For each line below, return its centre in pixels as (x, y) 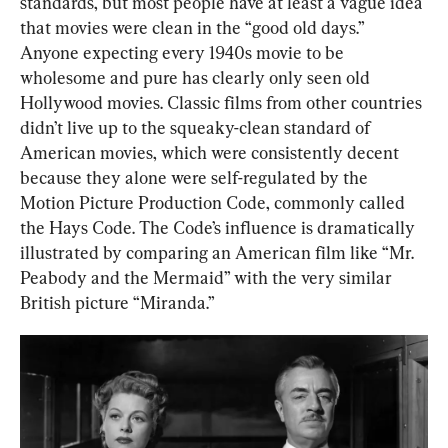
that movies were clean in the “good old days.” (194, 28)
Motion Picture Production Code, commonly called (214, 203)
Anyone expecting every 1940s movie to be (184, 53)
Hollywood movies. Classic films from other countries (223, 103)
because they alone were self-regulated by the (196, 178)
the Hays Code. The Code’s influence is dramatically (219, 228)
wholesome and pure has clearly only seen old (197, 78)
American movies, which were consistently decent (211, 153)
